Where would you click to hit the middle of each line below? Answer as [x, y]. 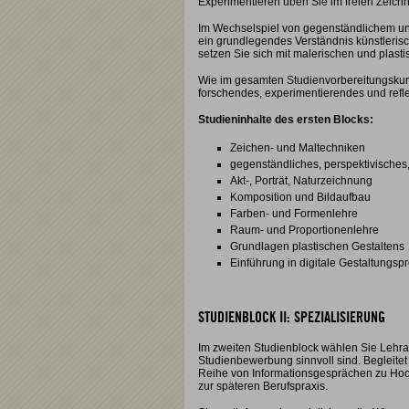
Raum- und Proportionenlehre [304, 230]
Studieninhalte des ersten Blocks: [286, 120]
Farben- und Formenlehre [294, 214]
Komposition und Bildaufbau [300, 197]
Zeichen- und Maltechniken [298, 148]
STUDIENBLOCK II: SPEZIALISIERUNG [292, 318]
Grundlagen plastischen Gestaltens [317, 246]
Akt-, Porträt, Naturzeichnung [301, 181]
